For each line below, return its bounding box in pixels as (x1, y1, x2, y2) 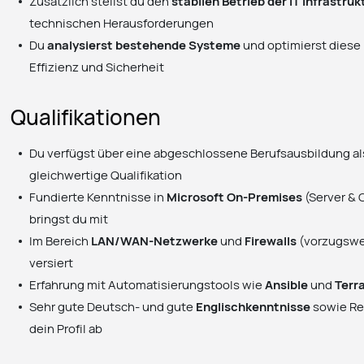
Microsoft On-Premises (167, 188, 303, 206)
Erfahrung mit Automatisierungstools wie (29, 276, 266, 293)
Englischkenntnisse (196, 298, 311, 315)
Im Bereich (29, 232, 92, 249)
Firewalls (245, 232, 297, 249)
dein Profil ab (29, 320, 103, 337)
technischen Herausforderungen (29, 14, 214, 31)
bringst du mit (29, 210, 109, 227)
